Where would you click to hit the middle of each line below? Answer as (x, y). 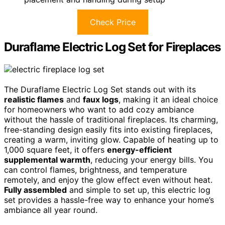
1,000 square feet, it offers (55, 149)
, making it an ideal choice (168, 99)
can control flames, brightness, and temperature (95, 170)
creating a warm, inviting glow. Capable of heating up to (111, 139)
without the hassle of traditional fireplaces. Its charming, (111, 119)
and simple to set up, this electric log (139, 190)
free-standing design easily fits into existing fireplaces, (108, 129)
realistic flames (34, 99)
